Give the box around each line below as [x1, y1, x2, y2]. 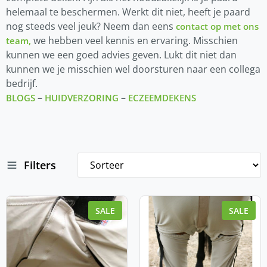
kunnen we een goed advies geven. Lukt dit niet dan [6, 48, 237, 61]
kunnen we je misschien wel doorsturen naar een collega [6, 62, 260, 76]
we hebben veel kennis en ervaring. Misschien [31, 33, 238, 47]
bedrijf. [6, 76, 38, 90]
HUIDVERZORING [45, 91, 119, 104]
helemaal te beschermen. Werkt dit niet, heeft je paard [6, 5, 250, 18]
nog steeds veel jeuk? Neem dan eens [6, 19, 176, 33]
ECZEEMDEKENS [128, 91, 196, 104]
